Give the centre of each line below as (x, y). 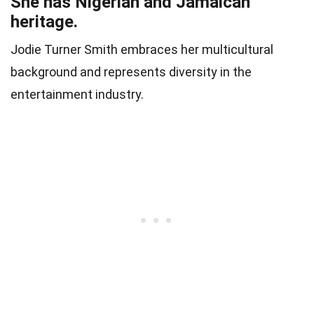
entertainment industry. (77, 95)
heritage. (44, 22)
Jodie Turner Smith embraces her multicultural (142, 50)
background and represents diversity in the (131, 72)
